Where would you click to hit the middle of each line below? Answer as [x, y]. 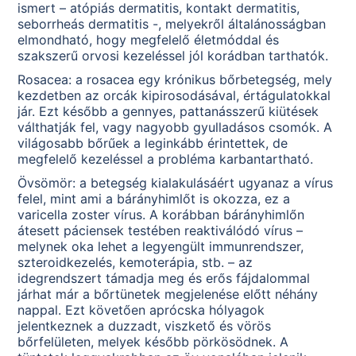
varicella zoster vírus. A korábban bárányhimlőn [161, 215]
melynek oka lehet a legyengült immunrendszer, [161, 247]
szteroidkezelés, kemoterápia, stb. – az [135, 263]
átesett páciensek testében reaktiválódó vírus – [161, 231]
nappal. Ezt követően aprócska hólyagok [141, 310]
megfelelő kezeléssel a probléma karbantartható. [166, 159]
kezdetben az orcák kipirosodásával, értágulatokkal [174, 96]
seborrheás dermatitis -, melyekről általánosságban [172, 24]
